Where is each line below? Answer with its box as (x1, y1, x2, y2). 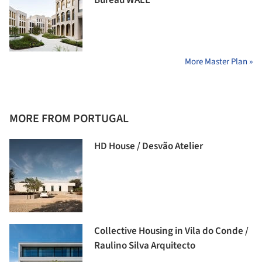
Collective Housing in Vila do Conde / (94, 224, 249, 239)
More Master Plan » (185, 56, 253, 68)
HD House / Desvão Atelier (94, 139, 203, 154)
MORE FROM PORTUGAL (9, 111, 129, 127)
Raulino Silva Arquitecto (94, 239, 195, 253)
